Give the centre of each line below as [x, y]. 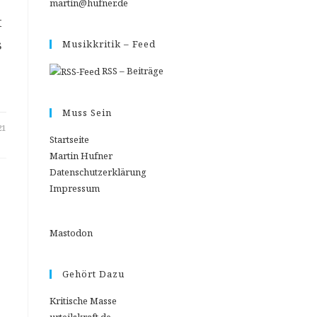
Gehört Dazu [93, 274]
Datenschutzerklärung [98, 172]
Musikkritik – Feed [109, 44]
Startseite [69, 140]
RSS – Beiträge [132, 71]
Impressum [75, 189]
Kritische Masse [83, 301]
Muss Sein [87, 113]
